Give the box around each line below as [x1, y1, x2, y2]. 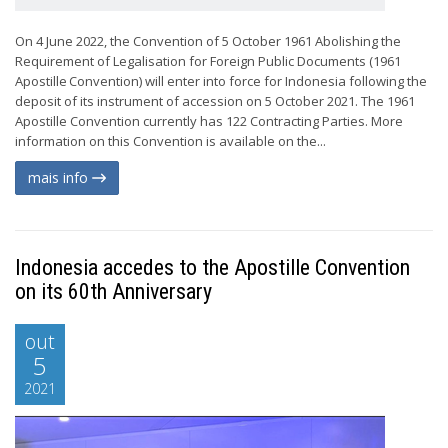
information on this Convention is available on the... [15, 132, 326, 150]
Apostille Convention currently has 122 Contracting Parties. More [15, 112, 403, 130]
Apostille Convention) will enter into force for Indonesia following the [15, 72, 427, 90]
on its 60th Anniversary [15, 279, 212, 304]
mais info [28, 168, 92, 187]
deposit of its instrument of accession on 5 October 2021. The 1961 [15, 92, 415, 110]
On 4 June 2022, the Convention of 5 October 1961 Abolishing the [15, 32, 401, 50]
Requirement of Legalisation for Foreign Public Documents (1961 [15, 52, 401, 70]
